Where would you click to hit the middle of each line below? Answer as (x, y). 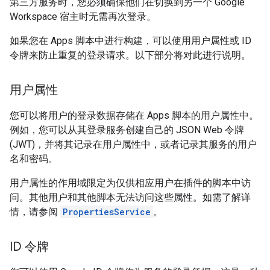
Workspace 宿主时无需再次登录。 (83, 16)
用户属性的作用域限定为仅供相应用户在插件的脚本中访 (130, 183)
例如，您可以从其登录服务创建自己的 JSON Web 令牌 (127, 130)
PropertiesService (107, 212)
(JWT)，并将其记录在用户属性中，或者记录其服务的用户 (133, 144)
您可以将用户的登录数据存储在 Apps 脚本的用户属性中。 (134, 115)
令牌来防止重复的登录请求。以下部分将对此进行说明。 (130, 55)
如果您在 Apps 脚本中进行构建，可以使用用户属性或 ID (130, 40)
